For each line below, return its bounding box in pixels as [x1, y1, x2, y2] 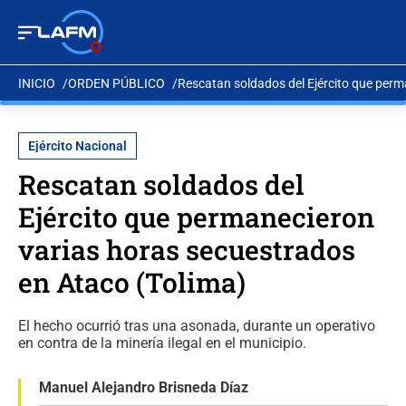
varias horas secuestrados [18, 232, 355, 267]
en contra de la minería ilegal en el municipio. [18, 334, 306, 352]
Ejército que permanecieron [18, 199, 374, 235]
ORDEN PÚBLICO [68, 75, 165, 91]
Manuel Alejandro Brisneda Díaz [39, 379, 248, 396]
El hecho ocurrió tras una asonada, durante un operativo [18, 317, 375, 334]
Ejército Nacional [28, 139, 127, 153]
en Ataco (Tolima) [18, 265, 246, 300]
